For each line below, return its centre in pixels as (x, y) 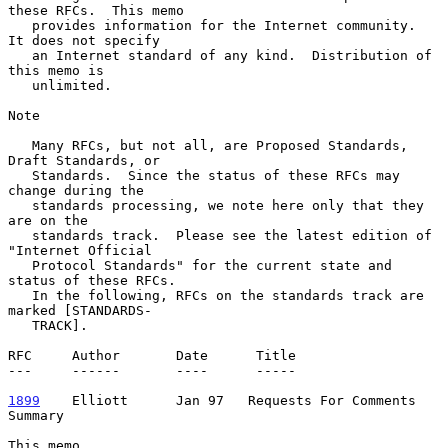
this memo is (56, 70)
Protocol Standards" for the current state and (20, 265)
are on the (48, 220)
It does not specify (84, 40)
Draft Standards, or (84, 160)
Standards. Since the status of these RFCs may (20, 175)
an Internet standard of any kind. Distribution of (20, 55)
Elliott (92, 400)
